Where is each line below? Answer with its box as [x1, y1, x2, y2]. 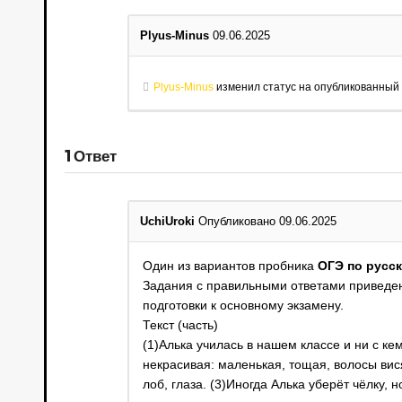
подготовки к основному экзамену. [143, 298, 344, 313]
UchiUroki [140, 214, 195, 229]
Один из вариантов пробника [143, 258, 318, 274]
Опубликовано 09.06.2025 [198, 214, 336, 229]
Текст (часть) [143, 318, 218, 333]
